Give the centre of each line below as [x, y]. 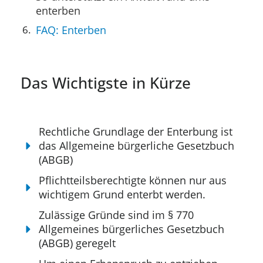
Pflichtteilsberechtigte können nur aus [133, 181]
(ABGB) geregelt [77, 243]
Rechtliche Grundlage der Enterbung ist [136, 132]
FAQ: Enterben [71, 30]
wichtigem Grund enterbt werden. [122, 195]
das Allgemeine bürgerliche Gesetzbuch [137, 146]
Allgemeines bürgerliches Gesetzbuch [132, 229]
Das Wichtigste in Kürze [106, 83]
